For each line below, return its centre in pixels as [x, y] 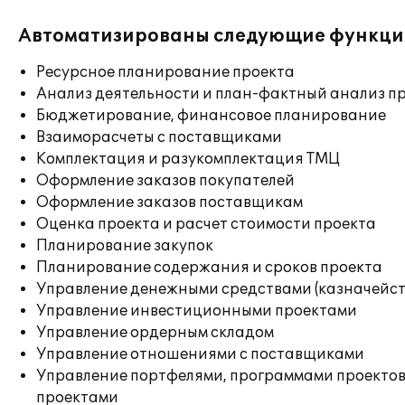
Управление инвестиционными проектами [197, 311]
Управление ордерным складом [155, 333]
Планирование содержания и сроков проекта [209, 268]
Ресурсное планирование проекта [165, 72]
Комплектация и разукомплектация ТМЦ [188, 159]
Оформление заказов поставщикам [170, 202]
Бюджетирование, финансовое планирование [211, 116]
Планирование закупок [125, 246]
